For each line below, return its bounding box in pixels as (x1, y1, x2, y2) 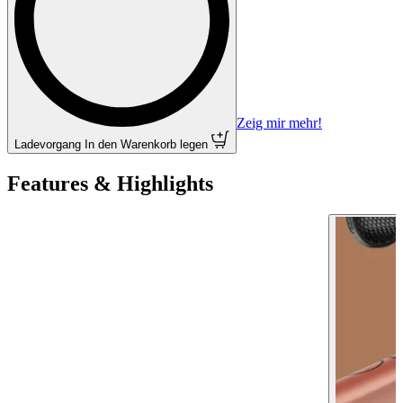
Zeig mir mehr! (237, 115, 322, 131)
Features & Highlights (7, 172, 213, 196)
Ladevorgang (14, 138, 81, 152)
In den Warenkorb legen (81, 138, 211, 152)
